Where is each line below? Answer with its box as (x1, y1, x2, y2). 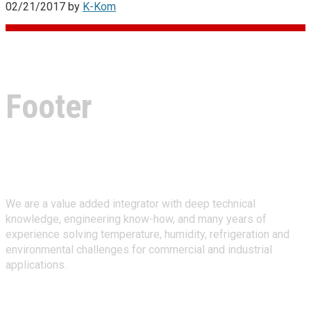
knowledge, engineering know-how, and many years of (6, 212, 267, 226)
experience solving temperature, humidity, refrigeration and (6, 228, 289, 242)
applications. (6, 258, 67, 272)
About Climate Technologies (6, 158, 195, 178)
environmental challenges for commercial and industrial (6, 243, 272, 257)
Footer (6, 86, 92, 126)
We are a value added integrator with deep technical (6, 197, 255, 211)
